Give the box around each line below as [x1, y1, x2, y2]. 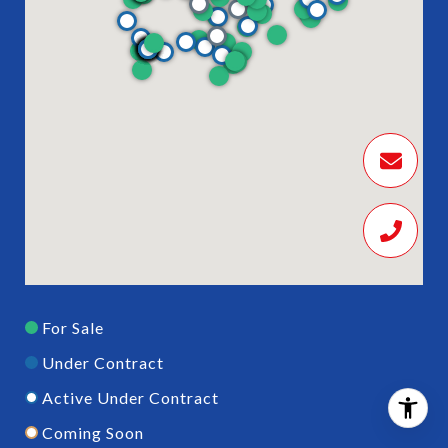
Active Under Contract [42, 387, 219, 407]
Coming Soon [42, 422, 144, 442]
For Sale [42, 317, 104, 337]
